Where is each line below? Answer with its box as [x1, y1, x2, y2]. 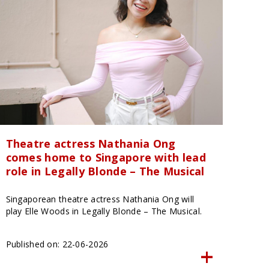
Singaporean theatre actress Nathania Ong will [5, 193, 195, 205]
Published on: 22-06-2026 [5, 238, 109, 250]
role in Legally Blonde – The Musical [5, 163, 205, 178]
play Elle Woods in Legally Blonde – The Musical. [5, 205, 202, 217]
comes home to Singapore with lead [5, 150, 206, 165]
